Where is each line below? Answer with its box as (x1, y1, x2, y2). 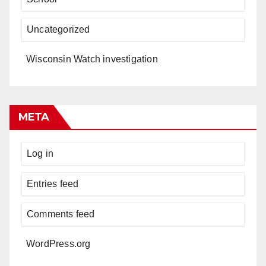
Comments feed (27, 209, 95, 219)
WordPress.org (26, 239, 91, 249)
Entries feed (27, 179, 79, 189)
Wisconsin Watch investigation (26, 54, 158, 64)
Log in (27, 148, 54, 159)
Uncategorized (27, 24, 90, 34)
